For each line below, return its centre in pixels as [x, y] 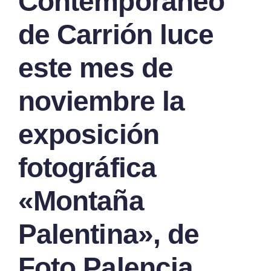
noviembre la [101, 101]
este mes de [96, 67]
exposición [89, 134]
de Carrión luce [116, 34]
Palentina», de [109, 234]
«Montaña [81, 201]
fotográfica [87, 167]
